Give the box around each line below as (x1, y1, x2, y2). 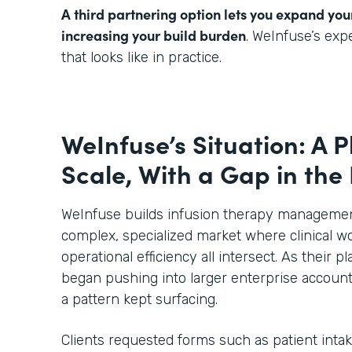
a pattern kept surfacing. (61, 290, 222, 308)
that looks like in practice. (61, 48, 225, 66)
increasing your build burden (61, 24, 246, 45)
